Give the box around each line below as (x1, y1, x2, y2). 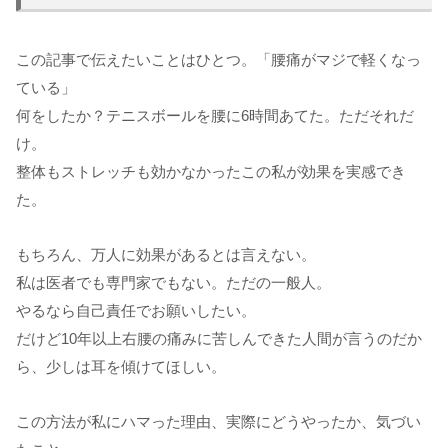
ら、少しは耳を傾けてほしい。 (16, 358, 226, 376)
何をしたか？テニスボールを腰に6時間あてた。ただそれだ (16, 107, 414, 125)
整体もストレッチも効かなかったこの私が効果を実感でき (16, 163, 406, 181)
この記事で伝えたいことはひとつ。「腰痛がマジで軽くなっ (16, 51, 421, 69)
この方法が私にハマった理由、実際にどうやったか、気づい (16, 413, 421, 431)
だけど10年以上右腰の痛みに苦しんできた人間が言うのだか (16, 330, 422, 348)
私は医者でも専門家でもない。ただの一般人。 (16, 274, 331, 292)
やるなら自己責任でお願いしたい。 (16, 302, 256, 320)
